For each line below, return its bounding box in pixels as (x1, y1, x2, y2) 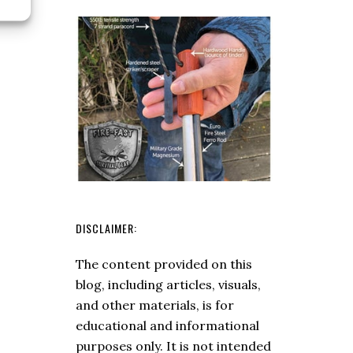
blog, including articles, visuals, (76, 276, 261, 292)
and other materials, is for (76, 296, 234, 313)
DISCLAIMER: (76, 219, 137, 236)
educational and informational (76, 317, 259, 333)
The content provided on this (76, 255, 252, 272)
